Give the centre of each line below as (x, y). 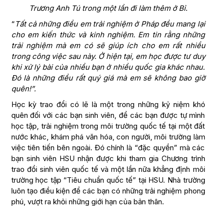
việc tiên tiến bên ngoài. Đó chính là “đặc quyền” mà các (108, 148)
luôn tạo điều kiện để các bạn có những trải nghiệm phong (108, 191)
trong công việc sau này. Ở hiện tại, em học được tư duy (108, 56)
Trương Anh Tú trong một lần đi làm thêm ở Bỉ (107, 8)
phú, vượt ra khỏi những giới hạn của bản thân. (87, 202)
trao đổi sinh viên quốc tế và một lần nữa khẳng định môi (108, 169)
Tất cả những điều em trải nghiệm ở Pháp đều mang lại (110, 24)
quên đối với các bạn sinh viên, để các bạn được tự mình (108, 115)
